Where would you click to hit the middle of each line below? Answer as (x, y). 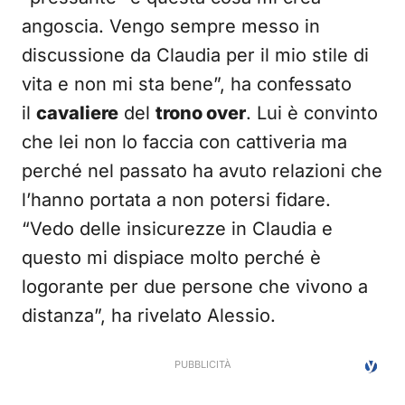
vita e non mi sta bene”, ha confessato (187, 84)
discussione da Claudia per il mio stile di (195, 55)
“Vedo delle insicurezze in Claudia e (177, 229)
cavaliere (77, 113)
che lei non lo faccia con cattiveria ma (184, 142)
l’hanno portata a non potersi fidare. (176, 200)
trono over (201, 113)
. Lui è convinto (312, 113)
